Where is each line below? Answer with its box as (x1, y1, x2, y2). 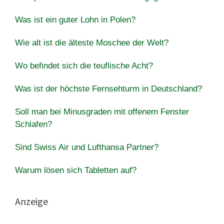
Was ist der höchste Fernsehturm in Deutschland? (15, 83, 202, 93)
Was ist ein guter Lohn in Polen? (15, 14, 135, 24)
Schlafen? (15, 119, 52, 129)
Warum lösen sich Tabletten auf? (15, 165, 136, 175)
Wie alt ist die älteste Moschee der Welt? (15, 37, 168, 47)
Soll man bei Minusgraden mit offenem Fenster (15, 106, 189, 116)
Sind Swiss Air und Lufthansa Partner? (15, 142, 158, 152)
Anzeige (15, 194, 48, 207)
